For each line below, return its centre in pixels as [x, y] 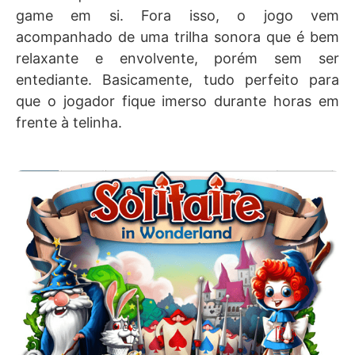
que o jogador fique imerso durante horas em [177, 101]
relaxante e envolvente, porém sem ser [177, 59]
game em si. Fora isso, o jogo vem [177, 16]
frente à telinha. [69, 123]
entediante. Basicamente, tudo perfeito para [177, 80]
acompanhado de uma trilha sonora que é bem [177, 37]
